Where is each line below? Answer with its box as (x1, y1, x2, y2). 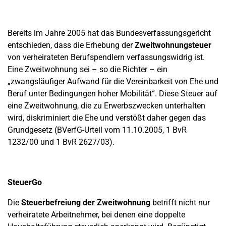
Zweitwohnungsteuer (135, 40, 211, 50)
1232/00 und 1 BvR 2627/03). (8, 137, 115, 147)
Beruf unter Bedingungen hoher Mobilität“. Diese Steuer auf (8, 89, 217, 98)
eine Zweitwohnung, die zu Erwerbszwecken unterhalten (8, 101, 205, 110)
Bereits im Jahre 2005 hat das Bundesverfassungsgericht (8, 28, 211, 38)
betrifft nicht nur (150, 198, 210, 207)
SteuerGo (8, 178, 42, 187)
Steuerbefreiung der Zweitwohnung (21, 198, 150, 207)
